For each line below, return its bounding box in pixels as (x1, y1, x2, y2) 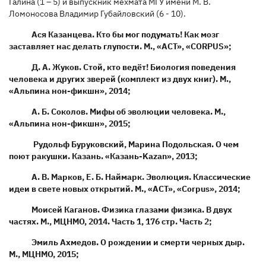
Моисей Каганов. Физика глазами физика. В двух (31, 204, 232, 215)
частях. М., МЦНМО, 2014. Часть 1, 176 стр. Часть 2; (9, 216, 212, 227)
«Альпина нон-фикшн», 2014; (9, 85, 131, 96)
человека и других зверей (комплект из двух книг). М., (9, 73, 231, 84)
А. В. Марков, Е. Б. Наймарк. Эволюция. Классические (31, 171, 251, 182)
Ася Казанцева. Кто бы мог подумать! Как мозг (31, 28, 219, 40)
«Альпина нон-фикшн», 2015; (9, 118, 131, 129)
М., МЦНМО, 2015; (9, 248, 79, 259)
